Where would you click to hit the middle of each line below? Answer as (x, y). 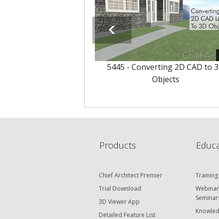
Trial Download (120, 189)
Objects (166, 79)
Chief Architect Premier (130, 175)
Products (117, 145)
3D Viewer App (119, 202)
